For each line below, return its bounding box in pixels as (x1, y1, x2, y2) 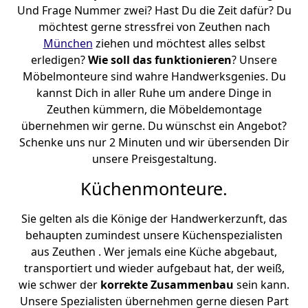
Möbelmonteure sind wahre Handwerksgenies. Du (22, 69, 286, 84)
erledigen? (31, 52, 88, 67)
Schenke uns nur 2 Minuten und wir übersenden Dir (19, 135, 289, 150)
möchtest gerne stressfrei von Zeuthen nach (38, 19, 270, 34)
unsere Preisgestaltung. (91, 151, 217, 166)
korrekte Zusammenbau (100, 277, 234, 292)
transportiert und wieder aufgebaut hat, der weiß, (23, 261, 285, 276)
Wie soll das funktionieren (88, 52, 232, 67)
